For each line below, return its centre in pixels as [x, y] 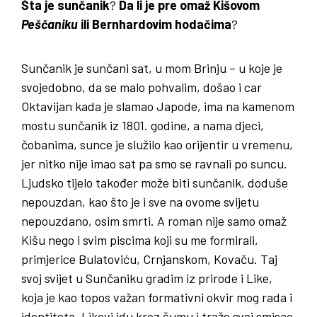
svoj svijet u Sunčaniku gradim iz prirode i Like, [147, 278]
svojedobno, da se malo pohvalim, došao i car [142, 87]
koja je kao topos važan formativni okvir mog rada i [157, 298]
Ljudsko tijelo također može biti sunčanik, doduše [155, 183]
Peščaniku [50, 24]
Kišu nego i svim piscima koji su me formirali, [140, 240]
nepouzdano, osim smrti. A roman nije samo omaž [154, 221]
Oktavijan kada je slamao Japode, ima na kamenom [158, 106]
